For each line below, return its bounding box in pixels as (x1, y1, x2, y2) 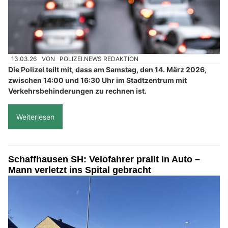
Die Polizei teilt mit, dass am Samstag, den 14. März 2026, (8, 65, 207, 74)
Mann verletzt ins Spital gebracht (8, 165, 151, 176)
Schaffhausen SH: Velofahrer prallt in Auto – (8, 154, 200, 165)
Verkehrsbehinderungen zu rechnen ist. (8, 87, 147, 96)
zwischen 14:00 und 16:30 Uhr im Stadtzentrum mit (8, 76, 187, 85)
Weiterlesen (16, 112, 54, 122)
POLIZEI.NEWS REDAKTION (60, 55, 139, 63)
